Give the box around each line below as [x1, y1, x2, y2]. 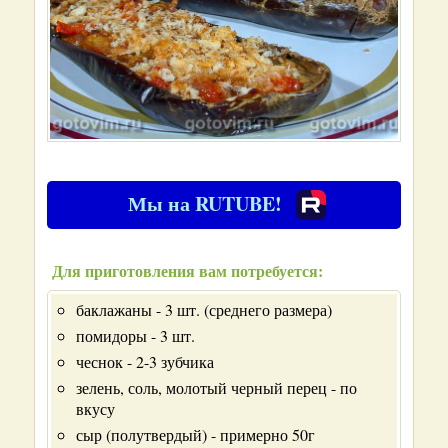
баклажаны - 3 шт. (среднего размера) [76, 299, 332, 320]
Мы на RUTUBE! [127, 189, 282, 218]
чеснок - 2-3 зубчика [76, 351, 214, 372]
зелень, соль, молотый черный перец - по [76, 377, 357, 398]
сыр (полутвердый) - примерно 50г [76, 424, 315, 445]
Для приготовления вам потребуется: [52, 259, 323, 282]
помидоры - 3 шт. [76, 325, 195, 346]
